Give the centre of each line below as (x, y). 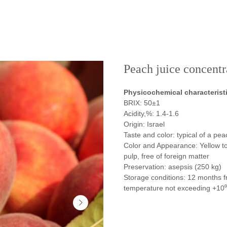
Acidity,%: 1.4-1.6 (151, 113)
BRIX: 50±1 (142, 103)
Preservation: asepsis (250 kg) (173, 167)
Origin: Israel (144, 124)
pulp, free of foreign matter (166, 156)
